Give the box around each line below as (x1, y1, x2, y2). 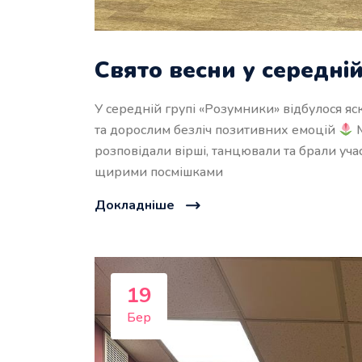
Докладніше (95, 196, 175, 215)
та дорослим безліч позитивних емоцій (95, 121, 339, 140)
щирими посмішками (95, 163, 223, 182)
